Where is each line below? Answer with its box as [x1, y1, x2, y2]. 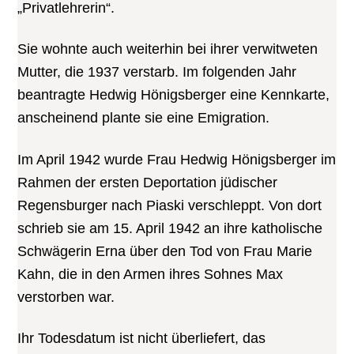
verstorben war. [17, 288, 115, 305]
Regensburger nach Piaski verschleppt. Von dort [17, 197, 322, 213]
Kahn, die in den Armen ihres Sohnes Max [17, 265, 284, 282]
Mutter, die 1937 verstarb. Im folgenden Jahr [17, 64, 297, 81]
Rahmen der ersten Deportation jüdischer [17, 174, 278, 190]
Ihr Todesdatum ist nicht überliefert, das [17, 330, 266, 346]
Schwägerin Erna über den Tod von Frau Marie [17, 243, 313, 259]
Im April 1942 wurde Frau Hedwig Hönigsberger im [17, 151, 337, 168]
